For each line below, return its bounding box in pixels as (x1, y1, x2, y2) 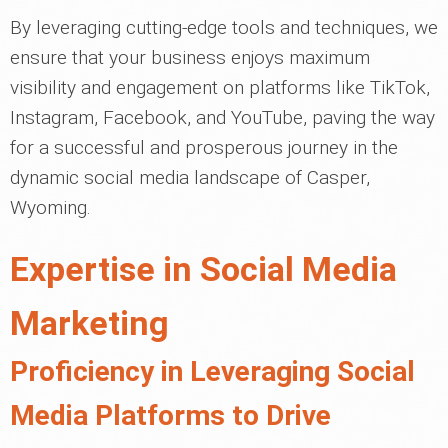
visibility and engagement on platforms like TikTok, (10, 76, 430, 100)
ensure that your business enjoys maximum (10, 46, 370, 70)
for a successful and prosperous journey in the (10, 136, 398, 160)
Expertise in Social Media (10, 249, 397, 290)
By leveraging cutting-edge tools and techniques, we (10, 16, 438, 40)
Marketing (10, 303, 169, 344)
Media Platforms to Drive (10, 399, 331, 433)
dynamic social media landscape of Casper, (10, 166, 370, 190)
